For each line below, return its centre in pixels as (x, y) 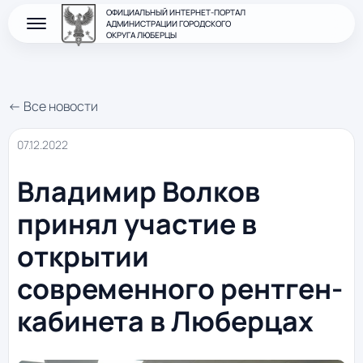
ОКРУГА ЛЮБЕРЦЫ (141, 35)
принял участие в (137, 224)
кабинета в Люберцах (165, 321)
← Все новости (53, 106)
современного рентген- (180, 289)
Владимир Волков (139, 192)
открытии (83, 256)
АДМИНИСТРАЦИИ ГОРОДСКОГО (169, 23)
